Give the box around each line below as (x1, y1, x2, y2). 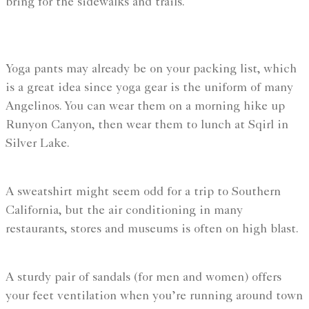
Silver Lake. (6, 138, 70, 151)
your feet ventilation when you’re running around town (6, 290, 303, 303)
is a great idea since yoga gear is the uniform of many (6, 82, 293, 95)
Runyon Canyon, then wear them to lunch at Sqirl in (6, 119, 288, 132)
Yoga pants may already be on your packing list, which (6, 63, 297, 77)
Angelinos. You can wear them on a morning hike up (6, 101, 285, 114)
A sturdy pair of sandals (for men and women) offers (6, 272, 281, 285)
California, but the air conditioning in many (6, 205, 243, 218)
